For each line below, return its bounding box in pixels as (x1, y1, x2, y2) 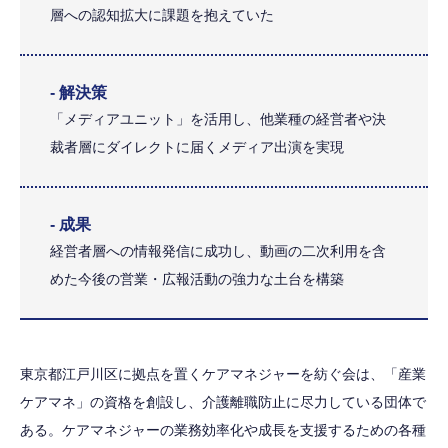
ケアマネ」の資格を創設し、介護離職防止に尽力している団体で (20, 394, 426, 411)
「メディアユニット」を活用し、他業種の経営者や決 (50, 111, 386, 128)
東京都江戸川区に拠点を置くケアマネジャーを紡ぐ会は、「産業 (20, 366, 426, 383)
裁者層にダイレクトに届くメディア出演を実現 (50, 139, 344, 156)
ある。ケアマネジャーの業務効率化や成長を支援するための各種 (20, 422, 426, 439)
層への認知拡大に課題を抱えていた (50, 7, 274, 24)
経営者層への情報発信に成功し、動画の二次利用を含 (50, 243, 386, 260)
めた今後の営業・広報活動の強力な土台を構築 (50, 271, 344, 288)
